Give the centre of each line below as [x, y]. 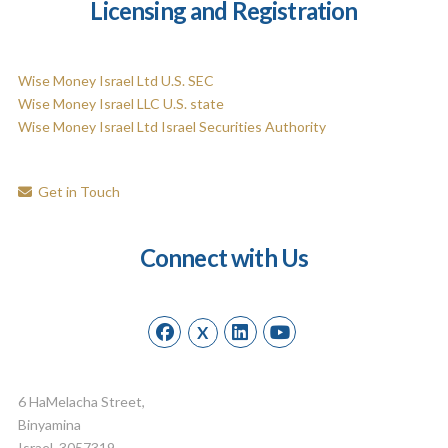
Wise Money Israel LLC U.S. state [120, 104]
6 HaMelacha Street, [81, 402]
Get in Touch [75, 192]
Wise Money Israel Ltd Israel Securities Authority [171, 127]
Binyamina [49, 425]
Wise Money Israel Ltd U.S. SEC [115, 81]
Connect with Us [224, 257]
